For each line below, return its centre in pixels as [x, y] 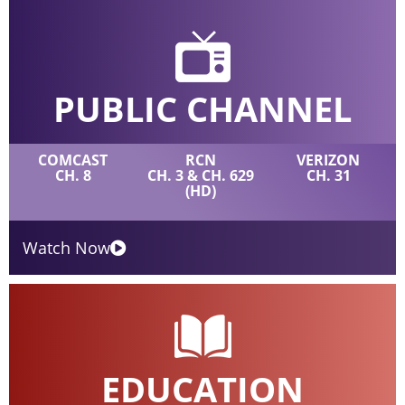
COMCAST [73, 160]
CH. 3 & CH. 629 [200, 175]
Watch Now [66, 247]
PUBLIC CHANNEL [202, 108]
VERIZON [329, 160]
